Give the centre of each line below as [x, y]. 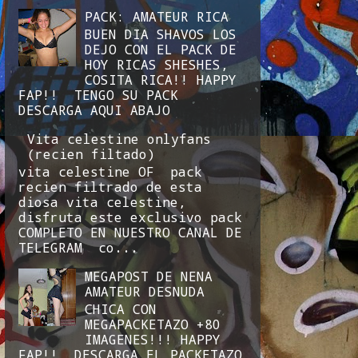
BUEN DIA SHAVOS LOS [161, 34]
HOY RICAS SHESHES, [157, 64]
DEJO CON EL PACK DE [161, 49]
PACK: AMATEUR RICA [157, 16]
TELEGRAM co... [78, 247]
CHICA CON [121, 309]
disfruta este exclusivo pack [130, 217]
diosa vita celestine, [102, 201]
